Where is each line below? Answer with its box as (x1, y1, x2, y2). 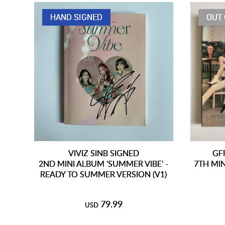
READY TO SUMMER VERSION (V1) (40, 168, 167, 180)
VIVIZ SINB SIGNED (68, 147, 139, 159)
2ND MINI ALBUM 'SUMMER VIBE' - (39, 157, 169, 169)
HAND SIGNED (50, 11, 102, 23)
